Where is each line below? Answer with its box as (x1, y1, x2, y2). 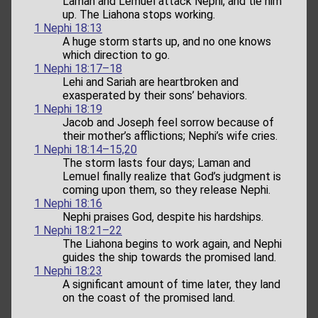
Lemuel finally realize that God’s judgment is (62, 169, 281, 183)
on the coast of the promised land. (62, 290, 235, 305)
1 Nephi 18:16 (34, 196, 102, 210)
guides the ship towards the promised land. (62, 250, 276, 264)
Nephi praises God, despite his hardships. (62, 209, 263, 224)
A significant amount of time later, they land (62, 277, 280, 291)
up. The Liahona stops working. (62, 7, 215, 21)
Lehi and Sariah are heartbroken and (62, 75, 238, 89)
